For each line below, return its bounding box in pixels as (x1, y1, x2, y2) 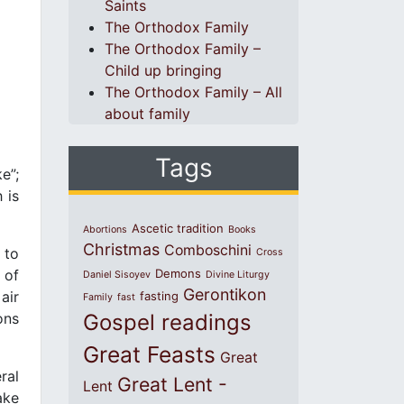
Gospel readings (83, 309, 252, 335)
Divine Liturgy (206, 269, 270, 280)
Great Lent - (117, 372, 227, 396)
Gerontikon (183, 285, 266, 304)
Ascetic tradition (132, 221, 224, 235)
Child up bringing (105, 61, 222, 79)
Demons (155, 266, 201, 280)
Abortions (83, 224, 127, 235)
